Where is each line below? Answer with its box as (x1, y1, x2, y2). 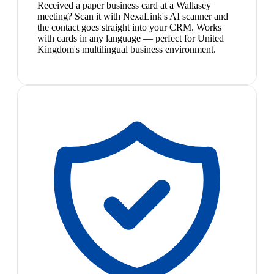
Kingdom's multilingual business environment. (37, 44, 216, 55)
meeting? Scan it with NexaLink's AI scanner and (37, 11, 228, 22)
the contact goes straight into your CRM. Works (37, 22, 221, 33)
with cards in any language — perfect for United (37, 33, 224, 44)
